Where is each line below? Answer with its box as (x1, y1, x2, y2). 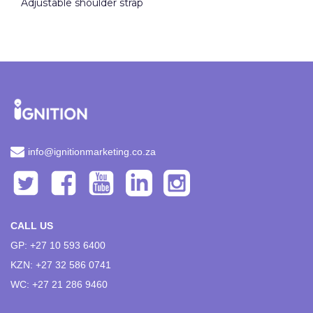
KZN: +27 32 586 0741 (10, 259, 111, 270)
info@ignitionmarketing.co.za (28, 146, 156, 157)
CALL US (10, 220, 53, 231)
